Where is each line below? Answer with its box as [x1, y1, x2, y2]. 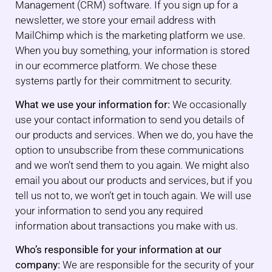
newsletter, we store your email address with [15, 13, 216, 26]
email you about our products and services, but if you [15, 174, 252, 186]
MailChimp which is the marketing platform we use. [15, 29, 245, 41]
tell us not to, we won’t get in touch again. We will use [15, 189, 251, 202]
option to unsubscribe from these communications [15, 143, 244, 156]
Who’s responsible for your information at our [15, 243, 222, 256]
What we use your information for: [15, 98, 170, 110]
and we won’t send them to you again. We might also [15, 158, 250, 171]
